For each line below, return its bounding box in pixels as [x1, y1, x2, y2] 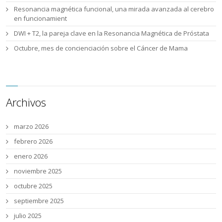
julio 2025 [14, 211, 42, 221]
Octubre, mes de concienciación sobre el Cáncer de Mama [14, 43, 188, 53]
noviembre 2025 [14, 166, 62, 176]
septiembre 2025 [14, 196, 64, 206]
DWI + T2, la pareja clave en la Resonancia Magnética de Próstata [14, 28, 210, 38]
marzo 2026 [14, 122, 49, 131]
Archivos [6, 95, 47, 110]
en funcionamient [14, 13, 67, 23]
